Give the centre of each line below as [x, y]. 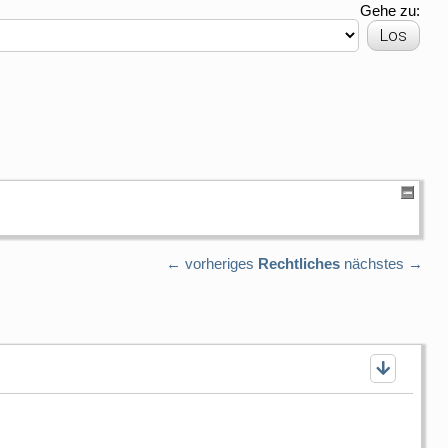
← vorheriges [210, 263]
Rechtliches [299, 263]
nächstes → [383, 263]
